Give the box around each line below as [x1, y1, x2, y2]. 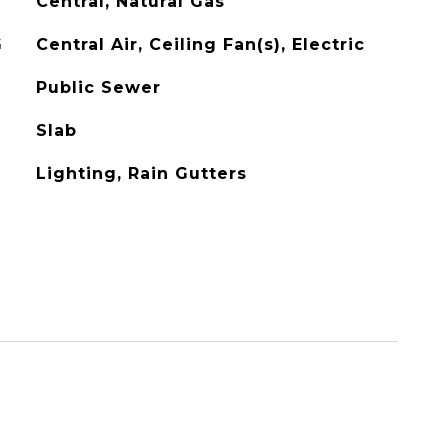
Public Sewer [35, 78, 161, 97]
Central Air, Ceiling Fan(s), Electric [35, 35, 365, 54]
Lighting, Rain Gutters [35, 164, 247, 183]
